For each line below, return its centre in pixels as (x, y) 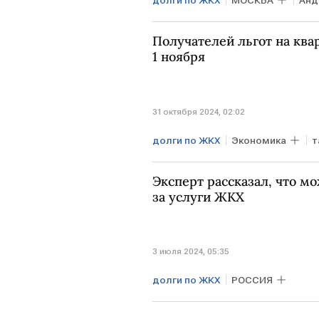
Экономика (259, 140)
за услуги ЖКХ (198, 197)
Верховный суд (195, 26)
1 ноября (179, 57)
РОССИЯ (252, 280)
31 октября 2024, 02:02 (199, 111)
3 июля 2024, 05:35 (191, 252)
